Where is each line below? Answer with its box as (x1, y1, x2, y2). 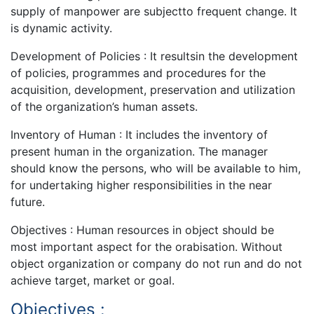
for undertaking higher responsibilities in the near (11, 177, 272, 192)
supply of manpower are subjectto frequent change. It (11, 4, 297, 18)
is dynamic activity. (11, 20, 112, 35)
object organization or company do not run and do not (11, 256, 302, 271)
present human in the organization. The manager (11, 144, 268, 158)
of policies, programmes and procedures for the (11, 65, 266, 80)
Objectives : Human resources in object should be (11, 222, 274, 237)
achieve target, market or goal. (11, 273, 175, 287)
